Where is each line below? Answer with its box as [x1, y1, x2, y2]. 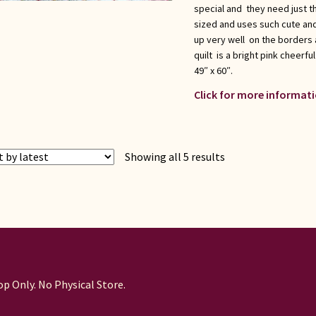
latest [224, 185, 255, 199]
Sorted [224, 150, 257, 164]
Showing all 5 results [125, 150, 226, 164]
